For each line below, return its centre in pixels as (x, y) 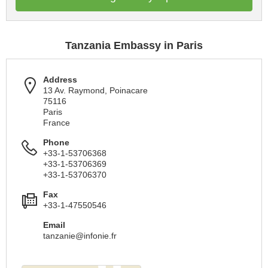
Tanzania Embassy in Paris (134, 46)
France (57, 123)
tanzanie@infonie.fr (80, 236)
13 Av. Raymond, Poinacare (95, 91)
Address (60, 80)
